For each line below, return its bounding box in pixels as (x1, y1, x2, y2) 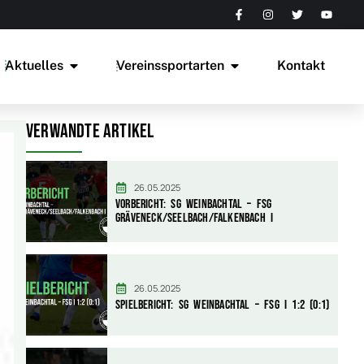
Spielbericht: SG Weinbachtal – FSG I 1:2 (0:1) (115, 297, 330, 313)
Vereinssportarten (116, 58, 224, 73)
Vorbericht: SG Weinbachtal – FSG (115, 197, 272, 212)
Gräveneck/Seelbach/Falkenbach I (115, 210, 274, 226)
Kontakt (277, 58, 325, 73)
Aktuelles (5, 58, 63, 73)
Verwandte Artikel (26, 119, 154, 143)
